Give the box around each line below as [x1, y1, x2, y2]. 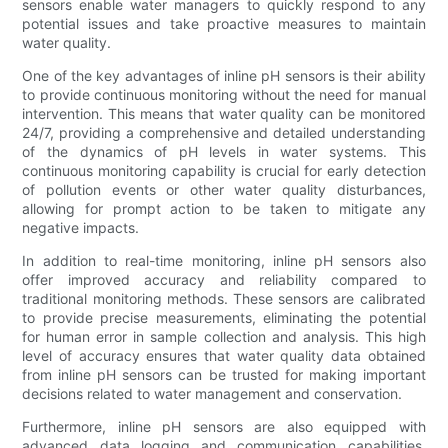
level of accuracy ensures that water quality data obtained [22, 346, 426, 364]
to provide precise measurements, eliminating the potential [22, 308, 426, 326]
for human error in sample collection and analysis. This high [22, 327, 426, 345]
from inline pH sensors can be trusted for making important [22, 365, 426, 383]
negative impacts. [22, 218, 140, 236]
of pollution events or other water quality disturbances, [22, 180, 426, 198]
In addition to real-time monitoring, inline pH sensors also [22, 251, 426, 269]
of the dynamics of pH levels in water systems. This [22, 142, 426, 160]
